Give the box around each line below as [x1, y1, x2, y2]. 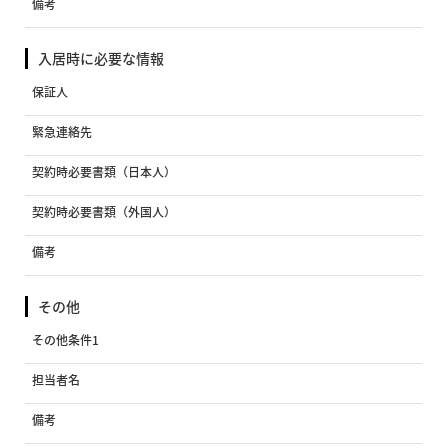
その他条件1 [32, 330, 100, 349]
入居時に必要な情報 [38, 47, 165, 68]
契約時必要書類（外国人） [32, 202, 177, 221]
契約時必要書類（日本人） [32, 162, 177, 181]
